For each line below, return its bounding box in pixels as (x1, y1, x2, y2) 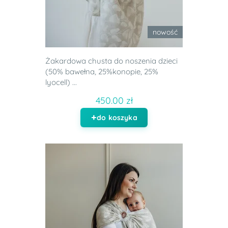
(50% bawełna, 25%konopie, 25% (45, 67, 158, 77)
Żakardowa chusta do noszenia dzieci (45, 56, 178, 66)
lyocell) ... (45, 77, 77, 88)
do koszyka (97, 113, 137, 123)
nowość (153, 27, 178, 37)
